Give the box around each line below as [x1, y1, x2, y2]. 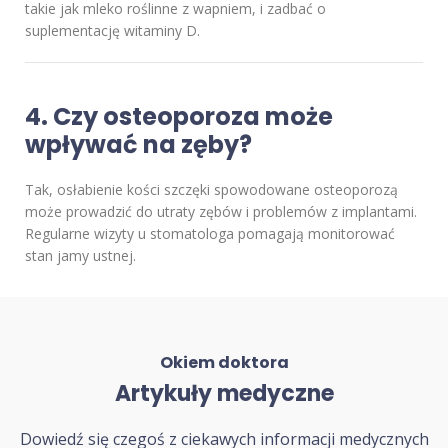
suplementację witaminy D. [25, 20, 200, 40]
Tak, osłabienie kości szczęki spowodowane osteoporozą [25, 179, 398, 199]
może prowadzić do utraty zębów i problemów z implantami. [25, 201, 417, 221]
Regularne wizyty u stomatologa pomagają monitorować [25, 223, 395, 243]
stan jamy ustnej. [25, 245, 136, 265]
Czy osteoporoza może [53, 99, 333, 133]
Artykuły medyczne [114, 377, 334, 409]
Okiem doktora [159, 350, 289, 374]
